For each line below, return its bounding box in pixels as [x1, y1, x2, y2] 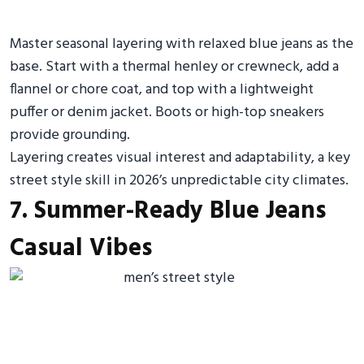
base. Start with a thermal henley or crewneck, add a [10, 55, 339, 79]
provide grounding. [10, 123, 130, 147]
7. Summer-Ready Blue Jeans [10, 192, 326, 231]
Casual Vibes [10, 229, 152, 268]
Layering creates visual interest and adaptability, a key [10, 146, 350, 170]
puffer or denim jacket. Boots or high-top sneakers [10, 101, 324, 124]
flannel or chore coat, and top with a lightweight [10, 78, 314, 102]
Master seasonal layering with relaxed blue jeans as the [10, 32, 353, 56]
